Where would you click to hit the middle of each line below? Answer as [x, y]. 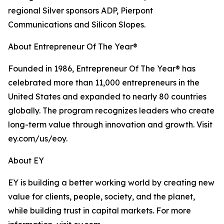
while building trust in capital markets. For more [99, 210]
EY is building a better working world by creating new [111, 182]
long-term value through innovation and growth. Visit [110, 124]
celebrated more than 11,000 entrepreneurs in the [104, 82]
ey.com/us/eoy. [39, 138]
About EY [26, 160]
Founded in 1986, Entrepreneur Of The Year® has [102, 68]
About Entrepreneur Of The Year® [73, 46]
